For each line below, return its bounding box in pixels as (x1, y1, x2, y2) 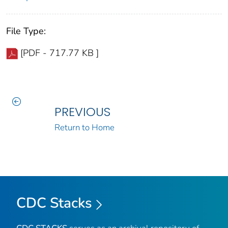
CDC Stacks (16, 193, 92, 213)
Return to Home (54, 122, 115, 134)
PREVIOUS (54, 103, 110, 121)
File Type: (6, 25, 46, 38)
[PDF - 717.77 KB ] (20, 47, 99, 60)
